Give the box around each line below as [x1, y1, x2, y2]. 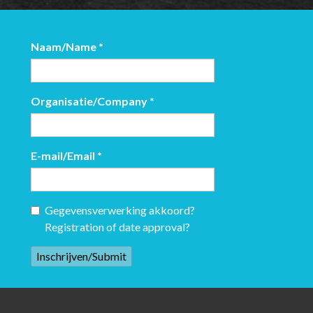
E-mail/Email [31, 148, 97, 162]
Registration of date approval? [106, 219, 190, 233]
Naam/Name [31, 39, 99, 53]
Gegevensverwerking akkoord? [45, 203, 195, 217]
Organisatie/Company [31, 94, 150, 108]
